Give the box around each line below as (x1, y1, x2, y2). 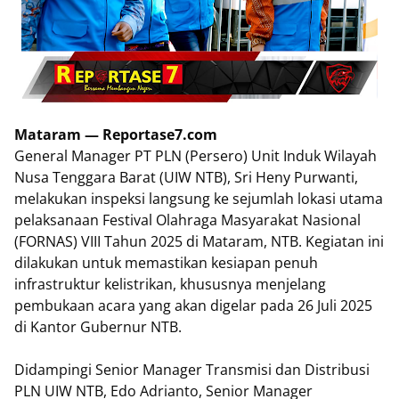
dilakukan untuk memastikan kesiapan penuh (14, 253, 318, 273)
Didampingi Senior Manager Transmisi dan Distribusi (14, 360, 370, 379)
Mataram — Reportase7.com (14, 125, 217, 144)
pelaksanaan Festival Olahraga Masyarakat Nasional (14, 210, 361, 230)
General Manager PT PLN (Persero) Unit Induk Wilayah (14, 146, 377, 166)
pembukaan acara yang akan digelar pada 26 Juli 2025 (14, 296, 372, 315)
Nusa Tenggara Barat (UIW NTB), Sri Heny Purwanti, (14, 167, 358, 187)
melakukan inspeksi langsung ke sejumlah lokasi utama (14, 189, 383, 208)
